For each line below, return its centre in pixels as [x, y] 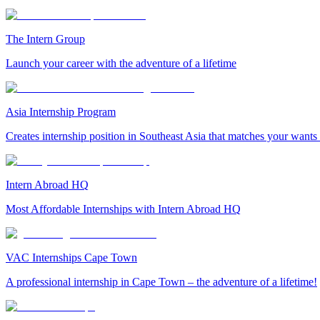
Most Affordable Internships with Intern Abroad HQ [123, 209]
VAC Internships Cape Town [71, 257]
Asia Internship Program [61, 111]
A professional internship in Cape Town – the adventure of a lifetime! [161, 281]
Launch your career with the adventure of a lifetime [121, 63]
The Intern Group [45, 39]
